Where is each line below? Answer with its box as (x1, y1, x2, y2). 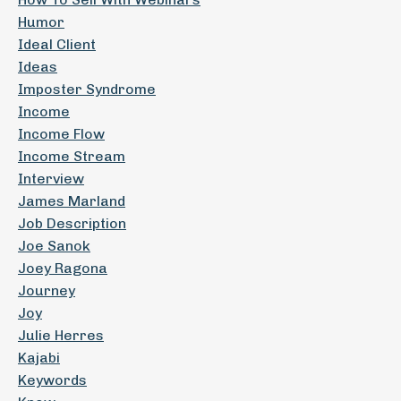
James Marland (18, 192, 125, 209)
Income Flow (18, 125, 105, 142)
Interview (18, 170, 84, 187)
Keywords (18, 371, 87, 388)
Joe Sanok (18, 237, 90, 254)
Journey (18, 282, 75, 299)
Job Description (18, 215, 126, 232)
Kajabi (18, 349, 60, 366)
